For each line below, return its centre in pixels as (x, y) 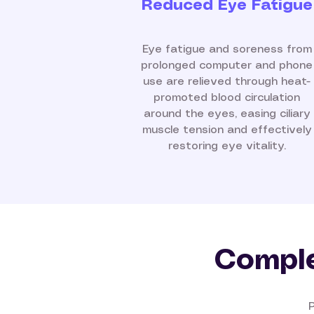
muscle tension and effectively (227, 130)
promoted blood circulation (227, 98)
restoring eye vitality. (227, 146)
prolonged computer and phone (227, 66)
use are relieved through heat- (227, 82)
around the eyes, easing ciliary (227, 114)
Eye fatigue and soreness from (227, 49)
